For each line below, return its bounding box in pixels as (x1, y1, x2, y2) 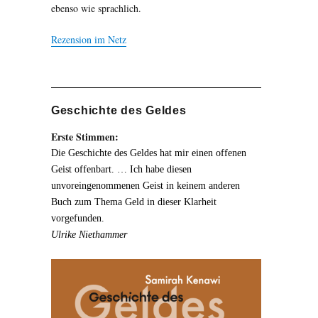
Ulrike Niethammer (50, 229, 127, 241)
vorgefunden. (50, 213, 104, 224)
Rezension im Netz (50, 33, 126, 47)
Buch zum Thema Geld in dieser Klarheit (50, 197, 216, 208)
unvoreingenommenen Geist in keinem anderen (50, 180, 240, 192)
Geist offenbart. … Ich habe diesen (50, 164, 192, 175)
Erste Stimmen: (50, 129, 119, 145)
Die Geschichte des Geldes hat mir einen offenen (50, 148, 246, 159)
